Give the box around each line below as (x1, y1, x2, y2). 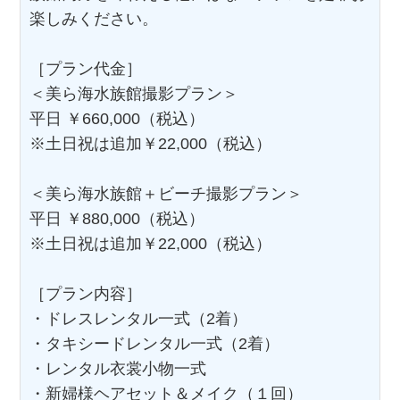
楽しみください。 (29, 9, 159, 28)
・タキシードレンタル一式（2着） (29, 334, 280, 353)
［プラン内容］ (29, 284, 143, 303)
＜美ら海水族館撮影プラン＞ (29, 84, 239, 103)
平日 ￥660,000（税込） (29, 109, 205, 128)
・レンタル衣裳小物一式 (29, 359, 207, 378)
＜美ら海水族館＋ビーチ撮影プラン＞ (29, 184, 304, 203)
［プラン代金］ (29, 59, 143, 78)
